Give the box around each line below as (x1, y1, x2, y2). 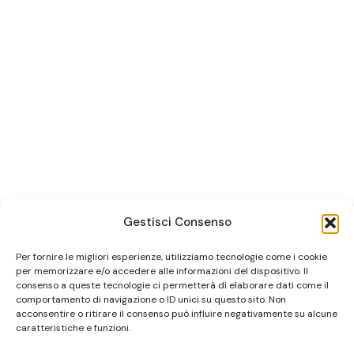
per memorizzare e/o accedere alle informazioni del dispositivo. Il (16, 265, 308, 277)
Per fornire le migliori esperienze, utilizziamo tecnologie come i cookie (16, 250, 327, 263)
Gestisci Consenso (122, 214, 232, 230)
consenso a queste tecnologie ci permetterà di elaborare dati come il (16, 279, 329, 292)
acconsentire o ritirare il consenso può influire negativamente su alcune (16, 307, 337, 320)
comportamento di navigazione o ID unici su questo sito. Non (16, 293, 286, 306)
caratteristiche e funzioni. (16, 322, 130, 334)
